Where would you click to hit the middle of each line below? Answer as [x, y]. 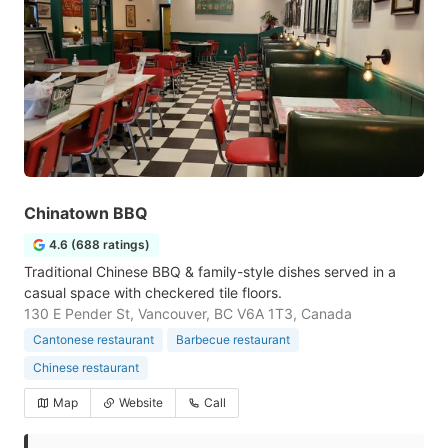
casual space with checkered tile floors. [153, 292]
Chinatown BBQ [86, 213]
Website [141, 402]
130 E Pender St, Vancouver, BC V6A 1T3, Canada [188, 313]
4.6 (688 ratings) [99, 244]
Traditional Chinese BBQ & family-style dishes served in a [210, 271]
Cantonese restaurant [93, 339]
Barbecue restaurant [233, 339]
